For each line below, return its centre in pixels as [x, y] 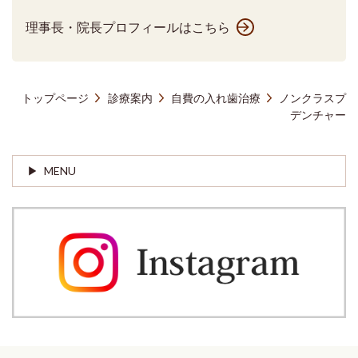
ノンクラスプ [312, 97]
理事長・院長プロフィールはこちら [127, 27]
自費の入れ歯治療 [215, 97]
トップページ [56, 97]
